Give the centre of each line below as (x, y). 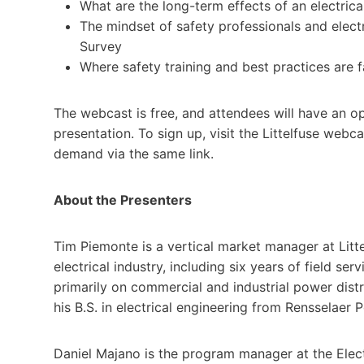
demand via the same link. (134, 153)
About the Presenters (123, 199)
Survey (101, 46)
